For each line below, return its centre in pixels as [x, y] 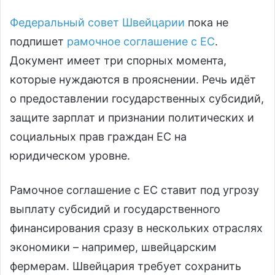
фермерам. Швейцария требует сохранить [126, 266]
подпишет [38, 42]
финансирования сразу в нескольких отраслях [136, 228]
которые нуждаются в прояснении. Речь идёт [133, 80]
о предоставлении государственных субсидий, [137, 99]
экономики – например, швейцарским [113, 247]
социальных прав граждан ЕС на [98, 137]
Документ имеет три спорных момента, [118, 61]
